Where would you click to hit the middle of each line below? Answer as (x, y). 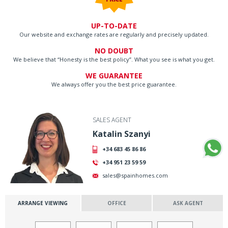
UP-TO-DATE (114, 26)
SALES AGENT (112, 120)
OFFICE (117, 203)
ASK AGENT (188, 203)
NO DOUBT (114, 51)
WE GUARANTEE (114, 76)
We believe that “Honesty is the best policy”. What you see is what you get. (114, 60)
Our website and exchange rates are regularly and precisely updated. (114, 35)
